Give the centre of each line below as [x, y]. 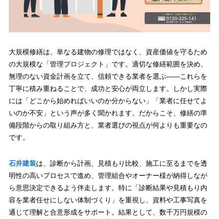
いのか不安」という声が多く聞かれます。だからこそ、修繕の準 [108, 113]
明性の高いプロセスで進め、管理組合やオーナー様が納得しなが [108, 175]
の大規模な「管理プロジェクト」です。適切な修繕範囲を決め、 [108, 64]
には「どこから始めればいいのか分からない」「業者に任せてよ [108, 100]
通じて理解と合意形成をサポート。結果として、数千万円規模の [108, 212]
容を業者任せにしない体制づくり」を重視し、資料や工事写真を [108, 200]
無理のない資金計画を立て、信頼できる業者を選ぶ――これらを [108, 76]
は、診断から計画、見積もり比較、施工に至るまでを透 [121, 163]
